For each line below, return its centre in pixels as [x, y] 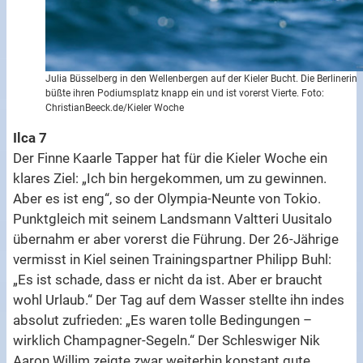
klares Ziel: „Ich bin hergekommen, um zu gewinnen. [170, 179]
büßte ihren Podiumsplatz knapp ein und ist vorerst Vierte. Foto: [185, 93]
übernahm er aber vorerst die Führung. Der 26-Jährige [176, 239]
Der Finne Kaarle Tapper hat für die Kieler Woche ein [171, 158]
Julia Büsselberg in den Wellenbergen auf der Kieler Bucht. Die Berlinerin [202, 78]
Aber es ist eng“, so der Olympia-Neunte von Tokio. [167, 199]
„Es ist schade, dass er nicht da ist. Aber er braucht [168, 280]
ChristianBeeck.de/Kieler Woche [115, 107]
